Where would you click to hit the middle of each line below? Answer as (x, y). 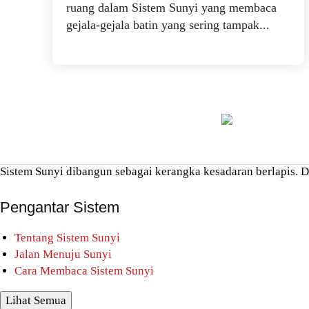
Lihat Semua (36, 300)
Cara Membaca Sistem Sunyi (84, 270)
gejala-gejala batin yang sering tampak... (168, 24)
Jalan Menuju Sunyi (63, 254)
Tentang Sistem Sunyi (67, 237)
